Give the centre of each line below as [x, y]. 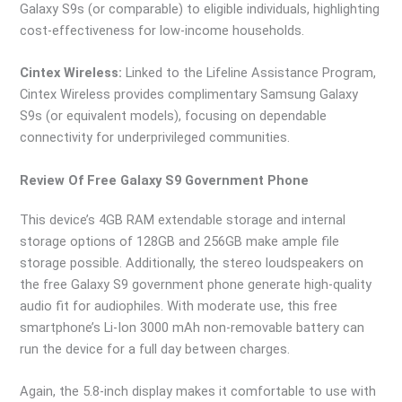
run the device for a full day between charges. [155, 349]
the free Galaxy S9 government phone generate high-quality [196, 284]
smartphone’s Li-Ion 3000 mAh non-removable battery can [192, 327]
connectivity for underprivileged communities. [155, 138]
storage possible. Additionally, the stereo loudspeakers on [192, 262]
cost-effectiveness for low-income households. [162, 31]
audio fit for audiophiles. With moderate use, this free [179, 306]
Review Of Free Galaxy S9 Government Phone [165, 180]
